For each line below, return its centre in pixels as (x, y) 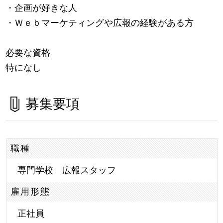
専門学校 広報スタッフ (66, 170)
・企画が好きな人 (42, 8)
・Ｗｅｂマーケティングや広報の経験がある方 (100, 23)
